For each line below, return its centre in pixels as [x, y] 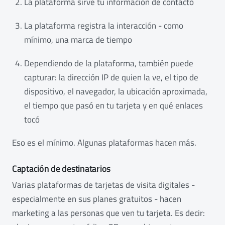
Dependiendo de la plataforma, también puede [109, 63]
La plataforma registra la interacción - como [104, 25]
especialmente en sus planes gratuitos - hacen [97, 199]
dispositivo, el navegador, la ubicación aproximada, [116, 91]
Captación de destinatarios [61, 169]
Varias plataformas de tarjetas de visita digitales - [103, 185]
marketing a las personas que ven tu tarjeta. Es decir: [108, 213]
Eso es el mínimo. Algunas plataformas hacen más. [104, 143]
